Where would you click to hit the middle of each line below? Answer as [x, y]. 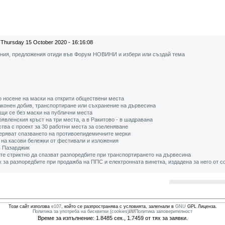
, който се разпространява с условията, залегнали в [118, 206]
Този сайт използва [30, 206]
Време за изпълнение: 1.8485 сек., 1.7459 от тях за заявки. [113, 218]
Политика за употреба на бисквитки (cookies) [81, 211]
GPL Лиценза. [201, 206]
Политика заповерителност [164, 211]
